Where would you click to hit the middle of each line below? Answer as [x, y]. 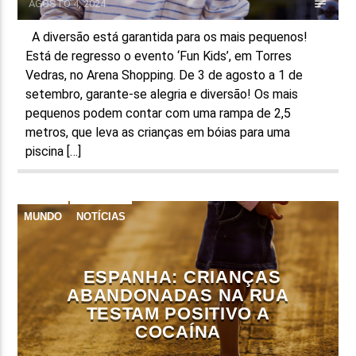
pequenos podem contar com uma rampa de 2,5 [159, 113]
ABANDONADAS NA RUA [178, 295]
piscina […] [54, 151]
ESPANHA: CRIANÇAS [182, 277]
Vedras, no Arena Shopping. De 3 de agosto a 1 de [164, 75]
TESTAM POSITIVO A [178, 313]
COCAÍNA [178, 331]
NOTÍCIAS [101, 216]
